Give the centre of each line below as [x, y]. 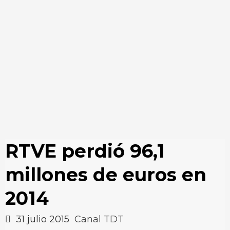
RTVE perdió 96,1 [85, 151]
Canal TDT [99, 219]
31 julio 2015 [43, 219]
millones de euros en [106, 175]
